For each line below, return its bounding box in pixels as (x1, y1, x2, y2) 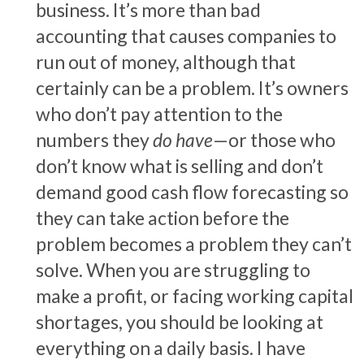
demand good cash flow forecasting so (36, 180, 349, 203)
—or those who (213, 128, 336, 151)
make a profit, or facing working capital (36, 284, 353, 307)
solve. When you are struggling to (36, 258, 310, 281)
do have (153, 128, 213, 151)
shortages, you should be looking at (36, 310, 323, 333)
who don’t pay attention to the (36, 102, 283, 125)
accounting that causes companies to (36, 24, 336, 47)
